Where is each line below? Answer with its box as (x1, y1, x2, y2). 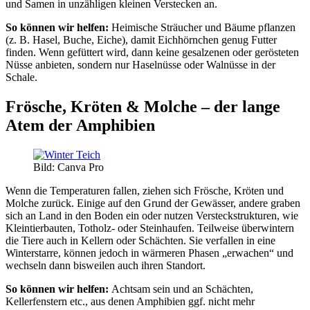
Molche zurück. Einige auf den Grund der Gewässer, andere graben (6, 197, 300, 210)
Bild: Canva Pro (33, 161, 104, 174)
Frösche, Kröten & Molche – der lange (6, 98, 280, 116)
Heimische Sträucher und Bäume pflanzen (109, 21, 295, 34)
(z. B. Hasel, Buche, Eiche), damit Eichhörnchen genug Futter (6, 34, 277, 46)
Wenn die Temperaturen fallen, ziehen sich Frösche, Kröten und (6, 185, 284, 197)
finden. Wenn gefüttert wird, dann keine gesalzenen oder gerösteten (6, 46, 299, 59)
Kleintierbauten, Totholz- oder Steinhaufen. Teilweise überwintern (6, 222, 294, 235)
